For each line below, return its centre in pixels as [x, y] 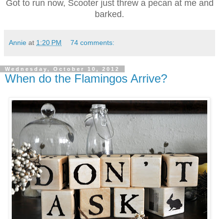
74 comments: [93, 43]
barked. [109, 14]
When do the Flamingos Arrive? [86, 79]
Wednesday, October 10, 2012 [62, 69]
